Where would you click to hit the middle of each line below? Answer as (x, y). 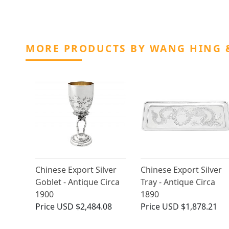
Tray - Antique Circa (178, 182)
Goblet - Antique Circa (77, 182)
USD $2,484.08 (84, 207)
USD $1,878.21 (189, 207)
